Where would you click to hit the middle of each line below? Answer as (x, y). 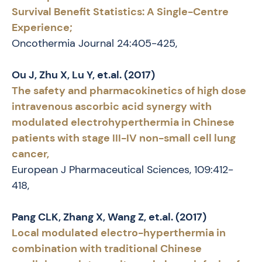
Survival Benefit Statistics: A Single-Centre (120, 12)
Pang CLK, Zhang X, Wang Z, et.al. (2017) (109, 217)
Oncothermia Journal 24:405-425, (94, 44)
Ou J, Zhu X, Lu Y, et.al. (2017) (83, 75)
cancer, (30, 154)
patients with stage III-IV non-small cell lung (124, 138)
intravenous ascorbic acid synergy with (112, 107)
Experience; (42, 28)
